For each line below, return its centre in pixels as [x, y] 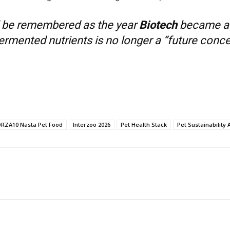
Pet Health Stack [144, 125]
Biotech [158, 25]
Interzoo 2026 [92, 125]
